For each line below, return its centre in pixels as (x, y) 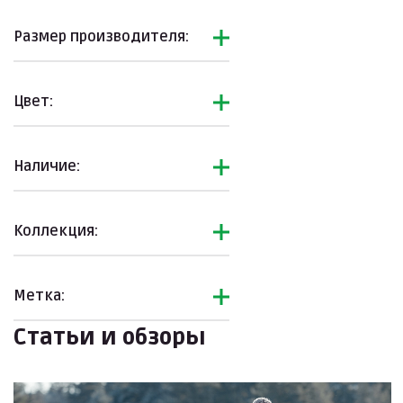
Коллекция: (56, 231)
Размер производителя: (101, 36)
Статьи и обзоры (110, 338)
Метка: (39, 296)
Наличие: (47, 166)
